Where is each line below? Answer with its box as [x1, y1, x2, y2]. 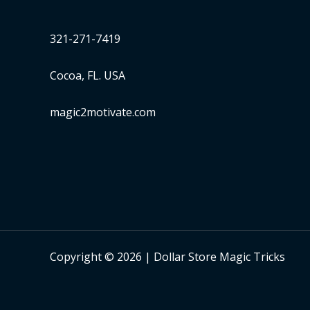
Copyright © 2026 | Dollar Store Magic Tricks [50, 248, 285, 264]
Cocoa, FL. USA [50, 67, 125, 83]
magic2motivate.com [50, 104, 156, 120]
